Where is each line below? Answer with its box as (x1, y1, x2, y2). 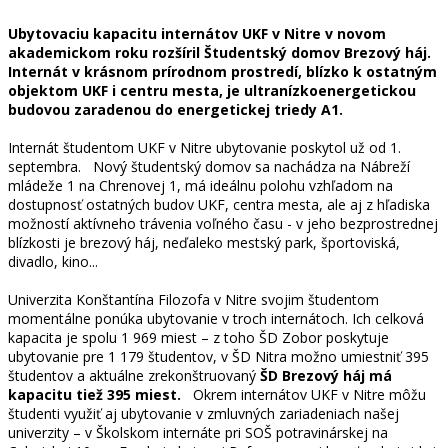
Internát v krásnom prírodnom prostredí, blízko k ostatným (8, 61, 437, 81)
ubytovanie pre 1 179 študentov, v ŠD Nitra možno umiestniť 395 (8, 346, 429, 366)
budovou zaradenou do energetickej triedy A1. (8, 99, 343, 119)
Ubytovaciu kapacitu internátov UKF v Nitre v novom (8, 23, 386, 43)
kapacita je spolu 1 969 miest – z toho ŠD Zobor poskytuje (8, 327, 389, 347)
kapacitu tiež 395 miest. (8, 384, 181, 404)
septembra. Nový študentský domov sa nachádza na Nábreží (8, 156, 410, 176)
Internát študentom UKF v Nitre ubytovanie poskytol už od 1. (8, 137, 401, 157)
